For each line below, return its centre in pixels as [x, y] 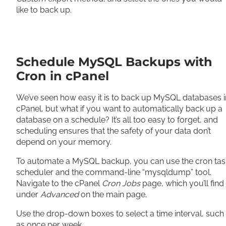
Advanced [60, 194]
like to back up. [44, 10]
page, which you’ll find [182, 183]
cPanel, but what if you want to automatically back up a [119, 109]
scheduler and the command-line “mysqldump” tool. [114, 172]
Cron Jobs [121, 183]
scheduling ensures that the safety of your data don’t [114, 131]
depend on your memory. [65, 142]
